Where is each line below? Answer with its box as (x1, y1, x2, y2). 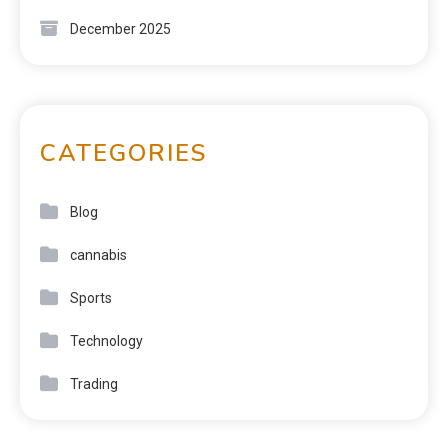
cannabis (70, 246, 127, 263)
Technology (70, 332, 143, 349)
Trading (70, 375, 118, 392)
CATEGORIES (40, 136, 207, 169)
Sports (70, 289, 112, 306)
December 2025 (70, 20, 171, 37)
